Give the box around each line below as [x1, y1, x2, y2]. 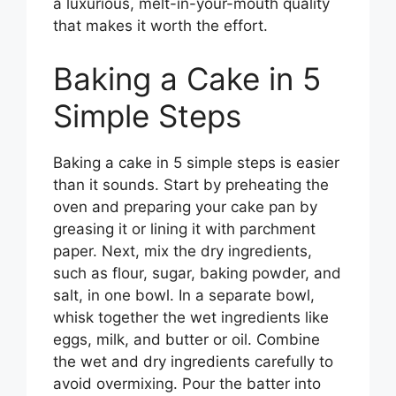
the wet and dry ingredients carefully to [53, 352, 333, 370]
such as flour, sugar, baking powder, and [53, 263, 341, 282]
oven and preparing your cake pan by [53, 197, 317, 216]
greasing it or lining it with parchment [53, 219, 316, 238]
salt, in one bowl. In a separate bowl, [53, 286, 315, 304]
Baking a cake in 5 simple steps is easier [53, 153, 339, 171]
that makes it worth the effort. [53, 17, 268, 35]
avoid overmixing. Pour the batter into [53, 374, 321, 392]
